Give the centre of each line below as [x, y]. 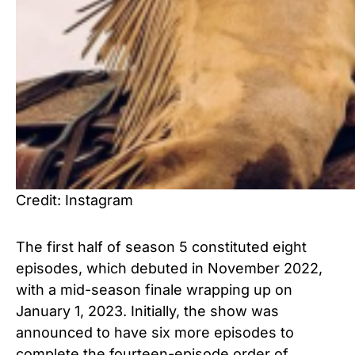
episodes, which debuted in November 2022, [169, 268]
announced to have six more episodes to [155, 332]
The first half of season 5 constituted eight [161, 246]
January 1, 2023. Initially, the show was [147, 311]
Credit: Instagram [74, 200]
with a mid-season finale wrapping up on [154, 289]
